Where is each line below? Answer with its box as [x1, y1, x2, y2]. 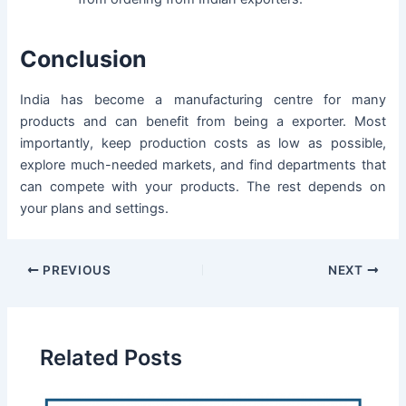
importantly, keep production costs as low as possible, [20, 135, 386, 152]
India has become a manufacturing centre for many [20, 92, 386, 109]
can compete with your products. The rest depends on [20, 179, 386, 196]
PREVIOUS [39, 262, 111, 277]
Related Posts [40, 343, 183, 371]
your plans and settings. [20, 200, 169, 217]
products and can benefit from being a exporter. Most [20, 113, 386, 130]
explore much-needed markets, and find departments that [20, 157, 386, 174]
